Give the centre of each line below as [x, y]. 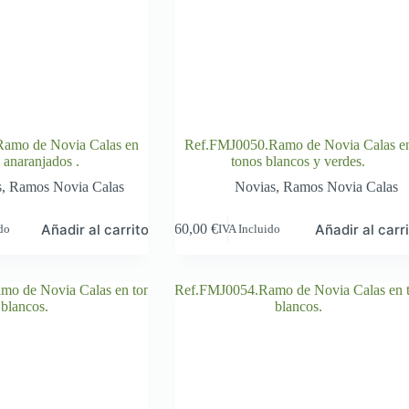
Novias [256, 186]
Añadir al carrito [95, 229]
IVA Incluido [250, 229]
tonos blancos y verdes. [299, 161]
